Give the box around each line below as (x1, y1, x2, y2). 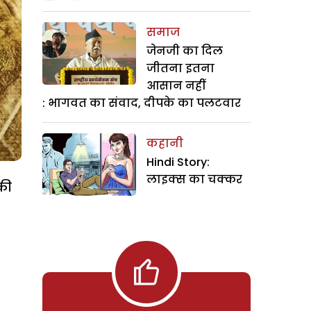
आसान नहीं (146, 77, 205, 94)
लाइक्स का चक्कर (146, 171, 242, 187)
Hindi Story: (146, 153, 210, 170)
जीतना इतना (146, 60, 215, 76)
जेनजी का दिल (146, 42, 223, 59)
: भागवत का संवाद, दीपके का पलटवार (42, 94, 241, 111)
